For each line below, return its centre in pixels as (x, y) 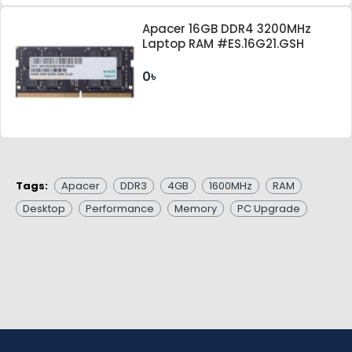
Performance (120, 208)
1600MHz (231, 185)
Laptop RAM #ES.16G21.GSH (224, 44)
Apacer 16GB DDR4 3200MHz (227, 29)
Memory (196, 208)
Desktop (44, 208)
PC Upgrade (269, 208)
